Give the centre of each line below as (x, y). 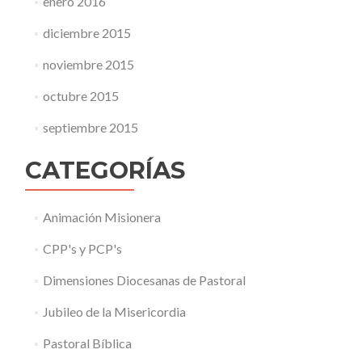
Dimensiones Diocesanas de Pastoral (144, 280)
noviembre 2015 (88, 64)
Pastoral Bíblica (87, 343)
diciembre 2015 (86, 33)
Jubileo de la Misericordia (114, 311)
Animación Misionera (101, 217)
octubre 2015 (80, 96)
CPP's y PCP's (82, 248)
